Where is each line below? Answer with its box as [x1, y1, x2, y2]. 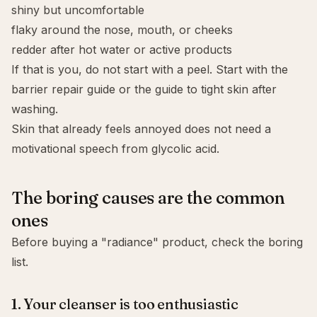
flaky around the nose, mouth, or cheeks [11, 23, 233, 37]
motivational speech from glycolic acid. [11, 142, 219, 156]
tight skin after [201, 82, 277, 96]
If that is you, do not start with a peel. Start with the [11, 62, 288, 76]
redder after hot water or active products [11, 42, 232, 57]
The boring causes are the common [11, 188, 285, 208]
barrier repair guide [11, 82, 115, 96]
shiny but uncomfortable [11, 3, 144, 17]
